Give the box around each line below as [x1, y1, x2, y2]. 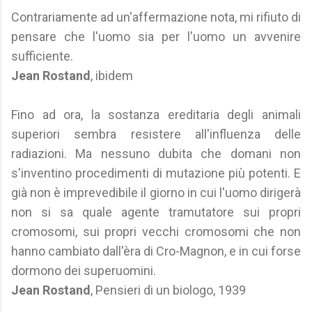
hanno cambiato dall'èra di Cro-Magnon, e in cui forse [11, 244, 301, 258]
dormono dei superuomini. [11, 263, 156, 278]
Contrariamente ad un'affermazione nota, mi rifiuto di [11, 10, 301, 24]
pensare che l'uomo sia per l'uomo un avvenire [11, 29, 301, 44]
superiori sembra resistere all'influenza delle [11, 127, 301, 141]
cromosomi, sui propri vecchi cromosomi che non [11, 224, 301, 239]
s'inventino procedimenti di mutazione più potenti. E [11, 166, 301, 180]
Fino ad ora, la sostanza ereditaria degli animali [11, 107, 301, 122]
